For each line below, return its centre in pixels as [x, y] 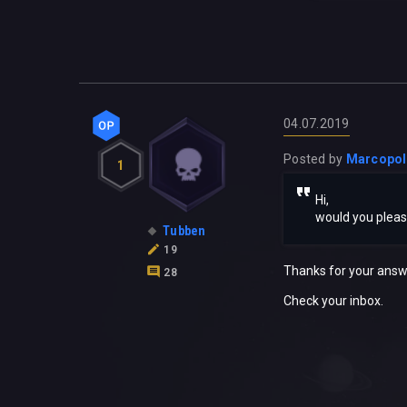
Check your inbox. [333, 301]
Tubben [184, 231]
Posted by [315, 159]
